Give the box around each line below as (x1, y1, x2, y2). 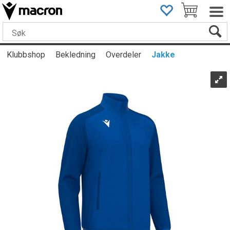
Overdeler (106, 50, 141, 60)
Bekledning (55, 50, 95, 60)
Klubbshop (7, 50, 45, 60)
